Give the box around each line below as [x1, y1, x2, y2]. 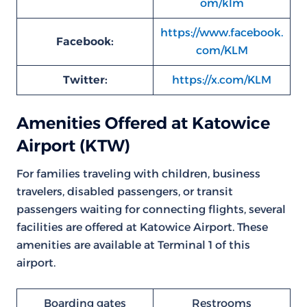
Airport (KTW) [16, 136, 130, 156]
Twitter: [62, 73, 108, 86]
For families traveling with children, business [16, 167, 260, 180]
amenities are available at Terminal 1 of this [16, 238, 250, 251]
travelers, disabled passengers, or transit [16, 185, 233, 198]
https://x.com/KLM [172, 73, 271, 86]
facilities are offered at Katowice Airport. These [16, 221, 268, 234]
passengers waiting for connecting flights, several [16, 203, 286, 216]
